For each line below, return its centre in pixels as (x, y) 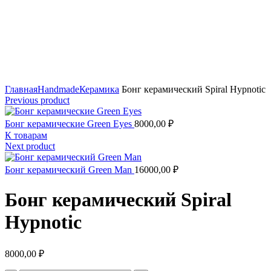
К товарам (26, 135)
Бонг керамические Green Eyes (70, 124)
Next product (30, 146)
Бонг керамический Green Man (70, 170)
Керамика (99, 90)
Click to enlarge (35, 79)
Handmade (58, 90)
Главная (21, 90)
